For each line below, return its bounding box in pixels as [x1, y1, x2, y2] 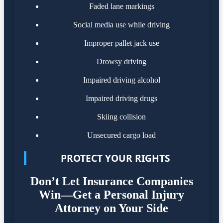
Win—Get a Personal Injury [39, 188, 184, 202]
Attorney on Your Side [55, 202, 168, 215]
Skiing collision [97, 112, 146, 121]
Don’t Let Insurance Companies [30, 175, 193, 188]
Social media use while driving [73, 20, 170, 29]
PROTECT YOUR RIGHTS [60, 151, 170, 165]
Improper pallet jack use [84, 39, 159, 48]
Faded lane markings [89, 2, 154, 11]
